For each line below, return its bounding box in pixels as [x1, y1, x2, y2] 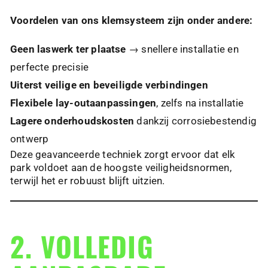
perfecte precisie [10, 61, 89, 74]
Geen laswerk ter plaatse [10, 43, 126, 56]
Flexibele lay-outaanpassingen [10, 97, 157, 109]
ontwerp [10, 133, 49, 145]
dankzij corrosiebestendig [134, 115, 257, 127]
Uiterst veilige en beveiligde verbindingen [10, 79, 208, 92]
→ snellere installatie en [126, 43, 239, 56]
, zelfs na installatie [156, 97, 244, 109]
